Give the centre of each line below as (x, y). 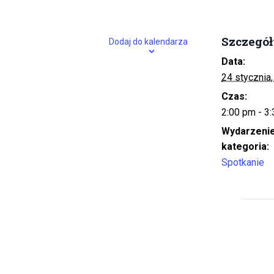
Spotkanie (243, 163)
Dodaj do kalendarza (148, 42)
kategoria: (245, 147)
